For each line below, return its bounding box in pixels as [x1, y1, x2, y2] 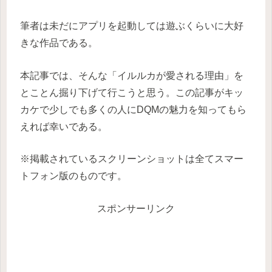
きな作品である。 [20, 38, 98, 49]
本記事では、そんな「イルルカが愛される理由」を [20, 70, 243, 81]
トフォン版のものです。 [20, 171, 127, 182]
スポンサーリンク [97, 203, 175, 214]
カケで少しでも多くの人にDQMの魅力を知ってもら [20, 104, 246, 115]
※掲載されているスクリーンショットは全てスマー [20, 154, 243, 165]
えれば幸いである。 [20, 121, 107, 132]
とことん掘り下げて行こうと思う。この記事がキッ [20, 87, 243, 98]
